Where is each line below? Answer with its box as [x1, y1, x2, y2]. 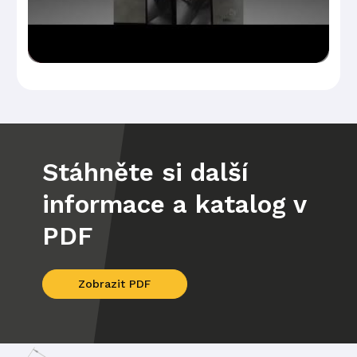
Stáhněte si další [41, 158, 249, 188]
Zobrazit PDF [78, 277, 151, 291]
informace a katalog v [41, 190, 306, 220]
